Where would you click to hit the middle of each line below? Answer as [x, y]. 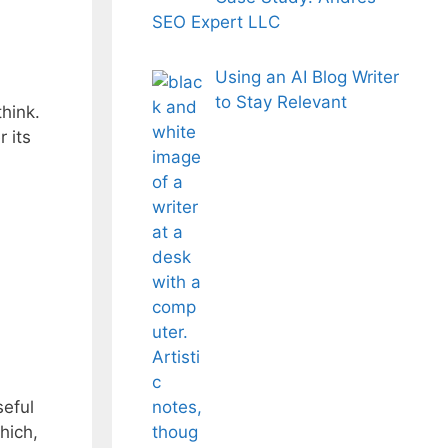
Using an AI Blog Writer [306, 77]
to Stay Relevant [280, 102]
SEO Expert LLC [216, 21]
